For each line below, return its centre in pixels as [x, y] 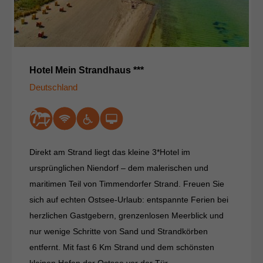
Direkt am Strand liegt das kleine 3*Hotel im [110, 152]
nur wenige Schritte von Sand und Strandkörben [119, 231]
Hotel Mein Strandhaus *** [87, 70]
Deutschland [53, 87]
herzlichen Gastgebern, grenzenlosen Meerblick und [127, 215]
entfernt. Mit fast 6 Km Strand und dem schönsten [122, 247]
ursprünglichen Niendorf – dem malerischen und [119, 168]
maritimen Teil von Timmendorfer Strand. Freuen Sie [127, 183]
